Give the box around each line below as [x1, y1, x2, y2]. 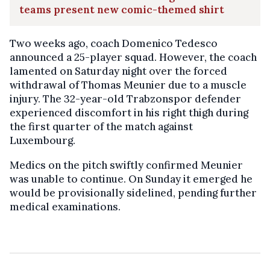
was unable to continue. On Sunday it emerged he [10, 172, 253, 186]
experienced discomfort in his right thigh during [10, 106, 248, 120]
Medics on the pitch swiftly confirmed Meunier [10, 159, 243, 172]
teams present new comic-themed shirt [19, 3, 224, 17]
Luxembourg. [10, 134, 75, 148]
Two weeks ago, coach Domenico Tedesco [10, 37, 218, 51]
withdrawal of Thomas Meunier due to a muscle [10, 78, 246, 92]
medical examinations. [10, 200, 121, 214]
